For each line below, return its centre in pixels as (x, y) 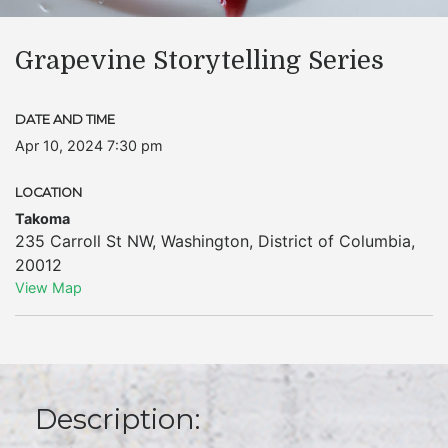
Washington (205, 241)
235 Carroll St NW (83, 241)
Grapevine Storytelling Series (199, 60)
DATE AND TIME (65, 119)
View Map (48, 287)
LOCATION (48, 192)
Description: (117, 419)
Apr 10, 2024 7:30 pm (89, 145)
